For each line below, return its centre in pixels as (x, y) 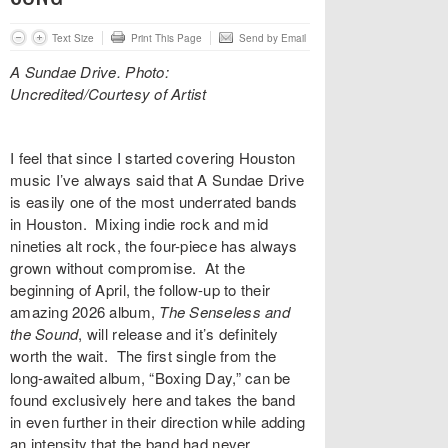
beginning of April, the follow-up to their (140, 289)
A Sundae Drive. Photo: (89, 71)
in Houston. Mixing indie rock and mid (139, 223)
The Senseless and (224, 311)
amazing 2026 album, (85, 311)
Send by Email (272, 38)
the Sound (44, 333)
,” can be (261, 377)
